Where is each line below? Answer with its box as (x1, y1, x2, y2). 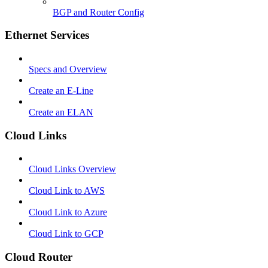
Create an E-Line (29, 86, 93, 96)
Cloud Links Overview (29, 164, 116, 175)
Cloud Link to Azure (29, 207, 107, 218)
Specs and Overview (29, 64, 107, 74)
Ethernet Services (5, 29, 89, 42)
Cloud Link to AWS (29, 185, 105, 196)
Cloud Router (5, 251, 72, 264)
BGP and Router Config (53, 7, 144, 17)
